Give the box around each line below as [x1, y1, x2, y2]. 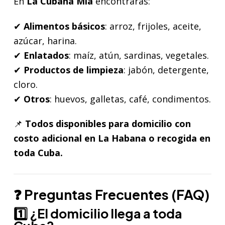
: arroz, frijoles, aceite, [105, 20, 201, 32]
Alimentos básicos [24, 20, 105, 32]
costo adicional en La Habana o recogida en [14, 132, 210, 144]
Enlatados [24, 49, 69, 61]
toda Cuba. [14, 146, 63, 159]
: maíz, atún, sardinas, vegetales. [69, 49, 209, 61]
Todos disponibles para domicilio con [25, 117, 191, 130]
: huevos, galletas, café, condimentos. [50, 92, 211, 105]
